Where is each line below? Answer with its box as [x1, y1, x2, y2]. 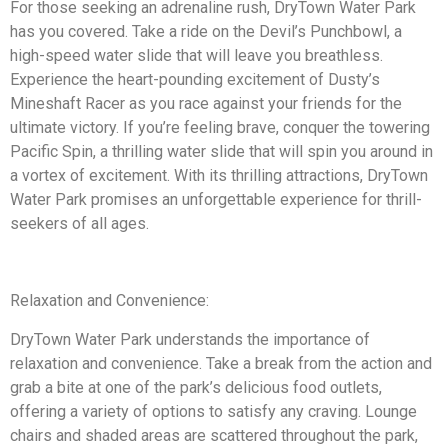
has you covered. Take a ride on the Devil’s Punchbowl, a [10, 22, 402, 42]
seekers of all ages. [10, 214, 149, 234]
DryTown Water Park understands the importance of [10, 329, 370, 349]
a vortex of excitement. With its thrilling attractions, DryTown [10, 166, 428, 186]
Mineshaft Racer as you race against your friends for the [10, 94, 402, 114]
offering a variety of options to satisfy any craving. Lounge [10, 401, 417, 421]
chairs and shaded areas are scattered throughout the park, [10, 425, 418, 445]
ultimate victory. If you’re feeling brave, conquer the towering [10, 118, 430, 138]
